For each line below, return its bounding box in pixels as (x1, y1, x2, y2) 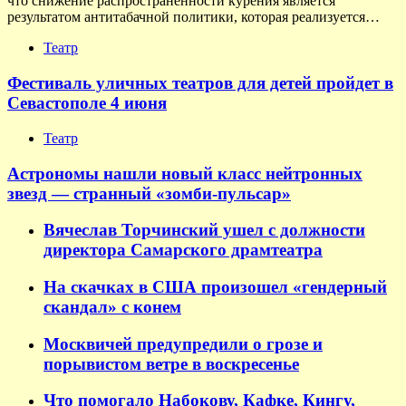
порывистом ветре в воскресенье (43, 353, 299, 373)
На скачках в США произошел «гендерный (43, 276, 387, 296)
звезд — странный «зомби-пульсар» (7, 183, 291, 203)
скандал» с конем (43, 296, 181, 316)
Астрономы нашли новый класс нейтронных (7, 163, 362, 183)
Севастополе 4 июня (7, 93, 167, 113)
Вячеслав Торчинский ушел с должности (43, 220, 365, 240)
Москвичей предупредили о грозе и (43, 333, 323, 353)
